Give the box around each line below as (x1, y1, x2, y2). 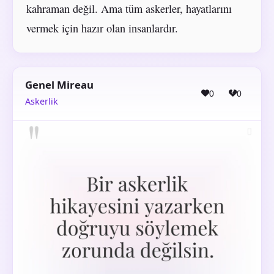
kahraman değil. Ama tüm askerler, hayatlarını (26, 1, 232, 17)
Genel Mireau (25, 77, 94, 92)
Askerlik (25, 95, 58, 108)
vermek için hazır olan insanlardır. (26, 21, 178, 36)
